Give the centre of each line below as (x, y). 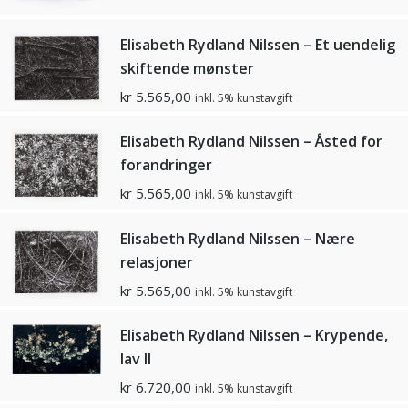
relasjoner (157, 262)
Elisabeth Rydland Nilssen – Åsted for (251, 142)
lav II (136, 359)
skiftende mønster (187, 69)
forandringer (166, 165)
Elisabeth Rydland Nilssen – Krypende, (254, 336)
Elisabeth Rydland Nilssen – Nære (238, 238)
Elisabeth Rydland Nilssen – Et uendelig (258, 45)
